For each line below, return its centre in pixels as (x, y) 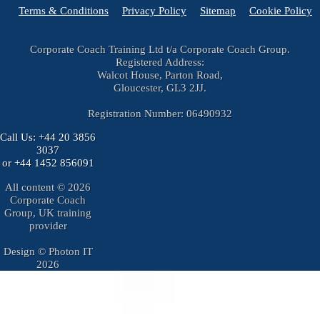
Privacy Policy (154, 10)
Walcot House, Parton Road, (160, 75)
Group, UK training (48, 212)
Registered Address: (160, 62)
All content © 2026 (48, 186)
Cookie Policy (281, 10)
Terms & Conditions (64, 10)
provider (48, 225)
